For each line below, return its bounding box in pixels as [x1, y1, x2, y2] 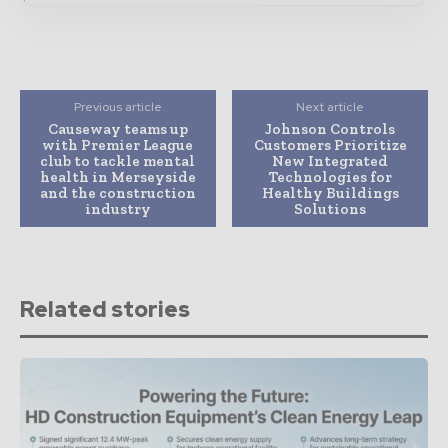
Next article [296, 99, 365, 116]
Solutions [294, 200, 367, 219]
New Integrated [272, 152, 389, 171]
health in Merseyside [39, 168, 196, 187]
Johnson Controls [265, 120, 396, 139]
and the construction [39, 184, 196, 203]
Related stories [20, 295, 190, 325]
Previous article [73, 99, 162, 116]
